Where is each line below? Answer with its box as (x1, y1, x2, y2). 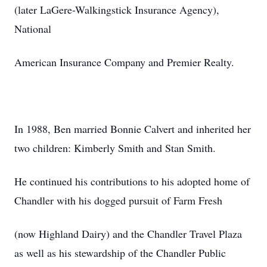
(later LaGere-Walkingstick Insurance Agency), (14, 2, 219, 17)
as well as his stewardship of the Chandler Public (14, 246, 226, 260)
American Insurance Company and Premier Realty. (14, 55, 234, 69)
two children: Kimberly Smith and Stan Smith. (14, 141, 216, 155)
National (14, 21, 51, 36)
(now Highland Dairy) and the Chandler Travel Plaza (14, 226, 242, 241)
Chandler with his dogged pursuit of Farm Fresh (14, 193, 222, 207)
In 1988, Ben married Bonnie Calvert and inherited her (14, 122, 251, 136)
